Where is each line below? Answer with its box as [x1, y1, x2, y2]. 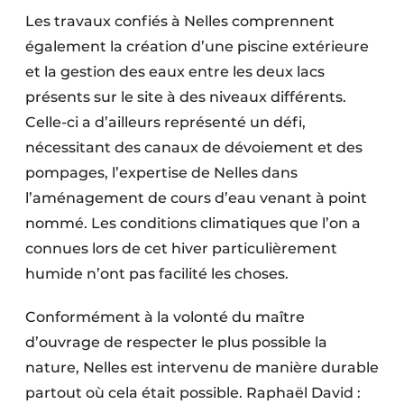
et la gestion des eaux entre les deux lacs [25, 62, 325, 80]
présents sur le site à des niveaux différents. [25, 87, 346, 106]
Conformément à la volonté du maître [25, 308, 305, 326]
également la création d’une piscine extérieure [25, 37, 369, 55]
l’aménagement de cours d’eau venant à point [25, 188, 367, 207]
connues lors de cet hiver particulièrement [25, 239, 337, 257]
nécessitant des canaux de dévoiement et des [25, 138, 363, 156]
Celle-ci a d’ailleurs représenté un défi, [25, 113, 306, 131]
